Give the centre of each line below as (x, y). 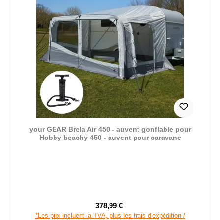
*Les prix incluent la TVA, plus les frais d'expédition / (110, 215)
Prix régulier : (145, 210)
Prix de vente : (132, 210)
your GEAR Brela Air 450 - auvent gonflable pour (110, 129)
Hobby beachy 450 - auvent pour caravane (110, 137)
